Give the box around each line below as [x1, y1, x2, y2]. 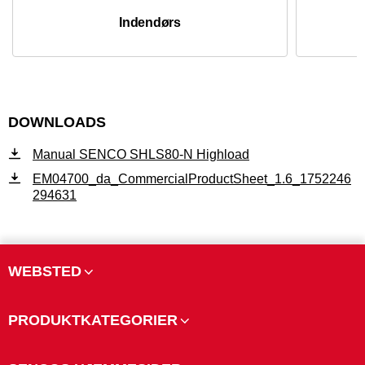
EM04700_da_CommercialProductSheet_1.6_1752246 [33, 172, 351, 186]
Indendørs [119, 15, 181, 29]
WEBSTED [8, 263, 81, 279]
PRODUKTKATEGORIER [8, 312, 178, 328]
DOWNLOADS [8, 114, 106, 130]
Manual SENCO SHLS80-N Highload [33, 147, 249, 161]
